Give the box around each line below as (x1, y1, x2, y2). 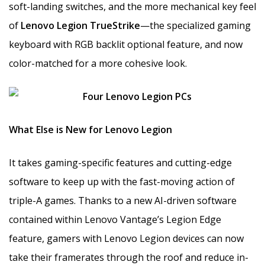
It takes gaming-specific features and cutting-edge (9, 156, 232, 169)
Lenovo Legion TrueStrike (21, 18, 140, 32)
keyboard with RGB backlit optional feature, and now (9, 37, 243, 51)
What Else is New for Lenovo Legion (9, 122, 172, 136)
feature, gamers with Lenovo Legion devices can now (9, 231, 244, 245)
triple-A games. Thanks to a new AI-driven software (9, 193, 237, 207)
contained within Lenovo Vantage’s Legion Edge (9, 212, 221, 226)
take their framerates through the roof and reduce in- (9, 250, 248, 264)
